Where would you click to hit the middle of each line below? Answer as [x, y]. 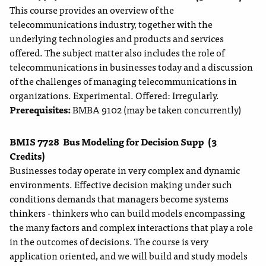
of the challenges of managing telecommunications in [123, 81]
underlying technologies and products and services [117, 38]
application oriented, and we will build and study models [129, 256]
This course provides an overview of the [92, 10]
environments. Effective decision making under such [121, 184]
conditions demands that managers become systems [119, 199]
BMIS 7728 [34, 142]
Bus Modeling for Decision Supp [134, 142]
